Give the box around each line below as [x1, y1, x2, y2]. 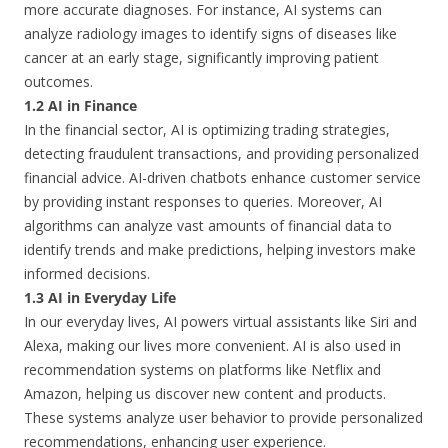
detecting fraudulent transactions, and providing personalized [24, 144, 419, 163]
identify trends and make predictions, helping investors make [24, 240, 416, 259]
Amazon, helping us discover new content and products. [24, 384, 386, 403]
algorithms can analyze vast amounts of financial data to [24, 216, 392, 235]
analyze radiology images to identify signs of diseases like [24, 24, 397, 43]
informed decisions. [24, 264, 150, 283]
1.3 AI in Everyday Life [24, 288, 176, 307]
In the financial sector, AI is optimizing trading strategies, [24, 120, 390, 139]
